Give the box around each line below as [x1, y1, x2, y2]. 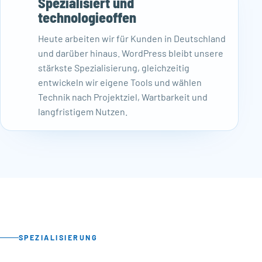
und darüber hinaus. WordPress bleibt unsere [38, 47, 223, 59]
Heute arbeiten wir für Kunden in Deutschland [38, 33, 226, 44]
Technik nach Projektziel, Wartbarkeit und [38, 91, 208, 103]
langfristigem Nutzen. [38, 106, 127, 118]
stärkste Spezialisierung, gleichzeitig [38, 62, 189, 74]
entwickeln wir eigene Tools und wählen [38, 77, 202, 88]
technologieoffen [38, 9, 136, 26]
